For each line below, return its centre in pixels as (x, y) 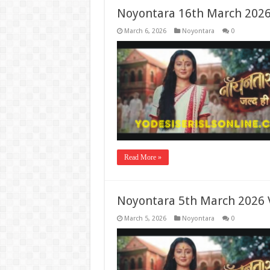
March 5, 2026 (145, 218)
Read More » (143, 157)
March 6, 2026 (145, 31)
